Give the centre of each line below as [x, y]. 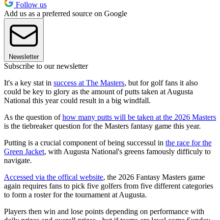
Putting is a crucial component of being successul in [85, 143]
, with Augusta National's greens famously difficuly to [127, 152]
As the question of [33, 117]
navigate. [18, 161]
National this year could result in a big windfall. [77, 101]
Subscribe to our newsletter [46, 66]
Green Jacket [24, 152]
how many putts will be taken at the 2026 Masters [139, 117]
